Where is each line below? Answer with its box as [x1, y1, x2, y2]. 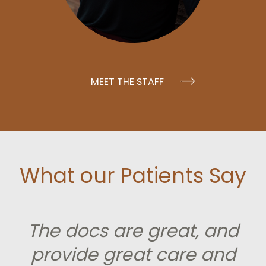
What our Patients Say [20, 160, 246, 190]
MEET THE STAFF [91, 74, 164, 88]
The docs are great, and [27, 218, 239, 244]
